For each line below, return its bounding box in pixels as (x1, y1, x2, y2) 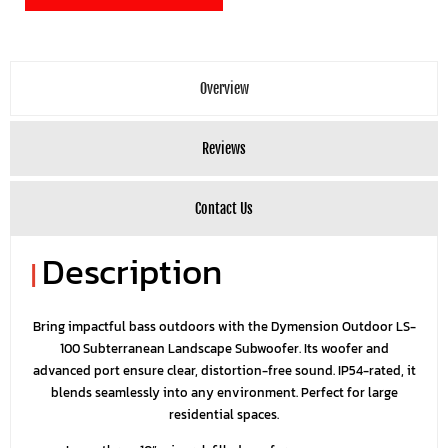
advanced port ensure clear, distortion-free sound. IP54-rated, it (32, 361, 416, 381)
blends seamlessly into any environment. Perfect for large (50, 383, 398, 403)
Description (42, 246, 222, 299)
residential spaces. (169, 405, 279, 425)
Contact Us (195, 200, 253, 218)
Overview (199, 80, 249, 98)
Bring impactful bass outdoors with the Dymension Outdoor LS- (32, 317, 416, 337)
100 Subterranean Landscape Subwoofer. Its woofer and (59, 339, 389, 359)
